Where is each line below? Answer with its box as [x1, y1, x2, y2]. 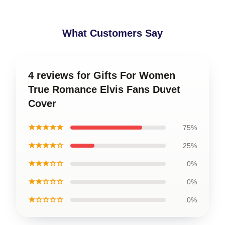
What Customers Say [62, 27, 163, 39]
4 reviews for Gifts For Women [28, 69, 175, 81]
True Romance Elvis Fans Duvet [28, 83, 180, 95]
